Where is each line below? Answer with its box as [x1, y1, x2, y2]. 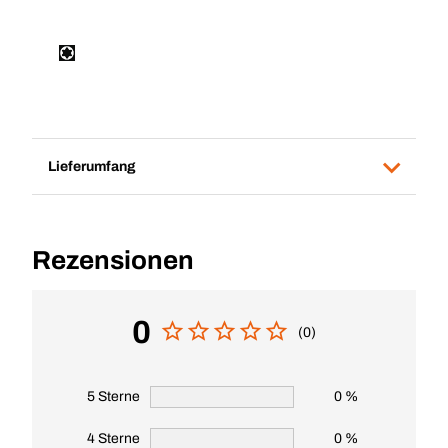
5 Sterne [87, 389, 140, 404]
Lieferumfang [48, 158, 136, 174]
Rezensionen [32, 246, 194, 274]
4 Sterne [87, 431, 140, 446]
